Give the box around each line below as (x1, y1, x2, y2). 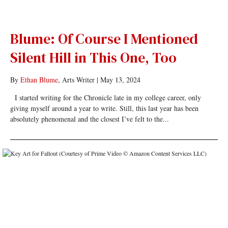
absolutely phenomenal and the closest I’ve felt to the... (10, 114, 169, 124)
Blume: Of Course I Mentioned (10, 29, 198, 48)
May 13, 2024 (100, 75, 140, 84)
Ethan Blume (20, 75, 58, 84)
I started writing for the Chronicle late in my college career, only (10, 93, 201, 102)
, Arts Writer (58, 75, 95, 84)
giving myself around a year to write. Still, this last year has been (10, 103, 198, 113)
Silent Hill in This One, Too (10, 48, 177, 67)
